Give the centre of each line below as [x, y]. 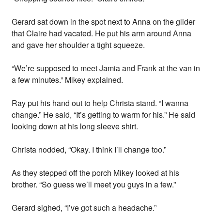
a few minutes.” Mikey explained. [68, 80]
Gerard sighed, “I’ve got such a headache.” [84, 208]
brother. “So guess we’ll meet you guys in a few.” [94, 185]
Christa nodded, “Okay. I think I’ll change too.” [89, 150]
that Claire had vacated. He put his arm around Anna [102, 33]
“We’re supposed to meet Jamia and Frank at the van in [106, 68]
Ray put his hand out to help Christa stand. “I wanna [100, 103]
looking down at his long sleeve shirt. [75, 126]
